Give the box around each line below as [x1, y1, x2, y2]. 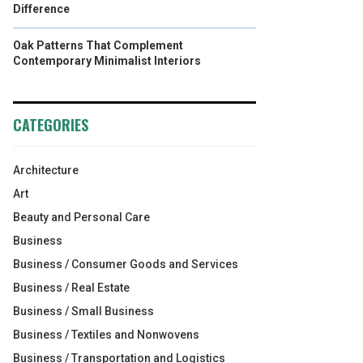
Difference [13, 2, 70, 15]
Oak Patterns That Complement [13, 39, 183, 52]
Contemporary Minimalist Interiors [13, 54, 201, 67]
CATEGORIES [13, 114, 88, 135]
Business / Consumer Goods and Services [13, 258, 238, 271]
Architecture [13, 164, 79, 177]
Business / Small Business [13, 305, 154, 318]
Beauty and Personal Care [13, 211, 150, 224]
